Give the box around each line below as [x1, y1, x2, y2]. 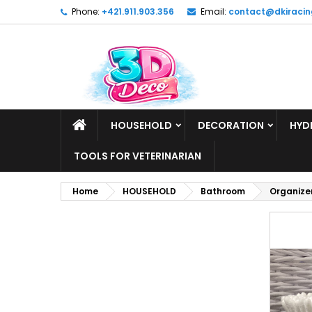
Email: [201, 6, 226, 17]
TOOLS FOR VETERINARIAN [74, 149, 201, 163]
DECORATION [198, 118, 264, 132]
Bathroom [201, 185, 245, 197]
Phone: [72, 6, 100, 17]
